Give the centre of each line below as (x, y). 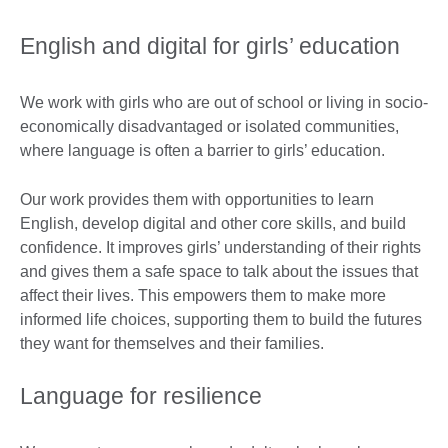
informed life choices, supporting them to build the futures (221, 319)
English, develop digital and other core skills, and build (213, 223)
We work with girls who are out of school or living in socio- (224, 102)
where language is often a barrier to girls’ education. (202, 150)
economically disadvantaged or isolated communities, (209, 126)
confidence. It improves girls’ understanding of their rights (220, 247)
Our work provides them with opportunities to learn (197, 199)
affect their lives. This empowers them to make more (203, 295)
